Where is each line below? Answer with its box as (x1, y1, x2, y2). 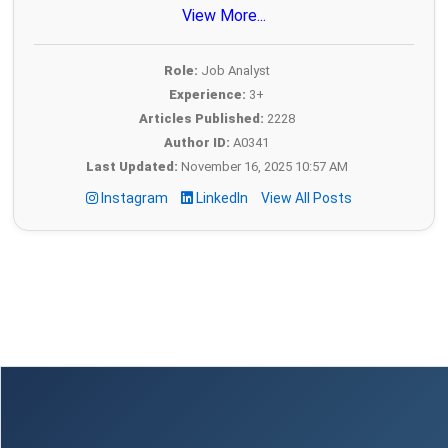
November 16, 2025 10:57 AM (177, 159, 348, 175)
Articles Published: (138, 111, 264, 127)
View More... (182, 6, 266, 26)
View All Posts (261, 190, 352, 207)
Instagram (98, 190, 171, 207)
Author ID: (164, 135, 230, 151)
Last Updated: (85, 159, 178, 175)
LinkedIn (193, 190, 251, 207)
